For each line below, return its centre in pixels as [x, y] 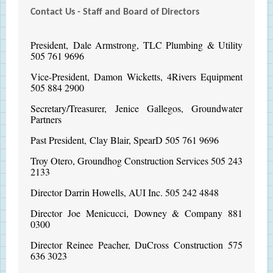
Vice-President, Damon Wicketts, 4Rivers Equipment [136, 76]
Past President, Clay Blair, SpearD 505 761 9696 [125, 140]
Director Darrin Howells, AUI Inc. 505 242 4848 [125, 192]
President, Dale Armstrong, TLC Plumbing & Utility [136, 45]
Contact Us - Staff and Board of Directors [115, 12]
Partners [46, 119]
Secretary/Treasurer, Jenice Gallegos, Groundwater [136, 108]
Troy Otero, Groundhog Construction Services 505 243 [136, 161]
